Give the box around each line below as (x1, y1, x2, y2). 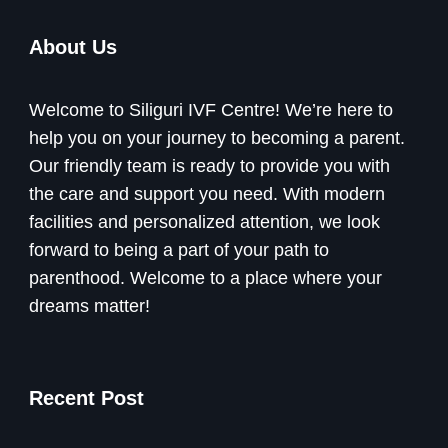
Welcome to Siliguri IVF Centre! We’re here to (29, 100, 393, 121)
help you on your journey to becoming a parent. (29, 128, 405, 149)
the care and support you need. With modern (29, 184, 385, 205)
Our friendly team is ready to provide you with (29, 156, 390, 177)
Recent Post (29, 387, 144, 410)
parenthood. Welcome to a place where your (29, 268, 382, 289)
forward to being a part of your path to (29, 240, 329, 261)
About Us (29, 36, 117, 59)
